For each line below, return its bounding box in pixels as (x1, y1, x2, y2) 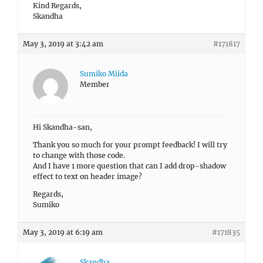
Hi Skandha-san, (33, 123, 92, 131)
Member (80, 80, 110, 89)
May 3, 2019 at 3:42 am (23, 39, 103, 48)
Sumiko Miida (80, 69, 128, 78)
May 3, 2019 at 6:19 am (23, 228, 103, 237)
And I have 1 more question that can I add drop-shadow (33, 161, 226, 170)
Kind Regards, (33, 1, 82, 10)
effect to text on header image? (33, 172, 142, 181)
